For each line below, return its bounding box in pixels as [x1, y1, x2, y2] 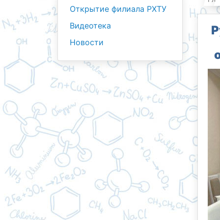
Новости [70, 37, 104, 47]
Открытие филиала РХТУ [70, 4, 166, 14]
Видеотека [70, 21, 111, 30]
